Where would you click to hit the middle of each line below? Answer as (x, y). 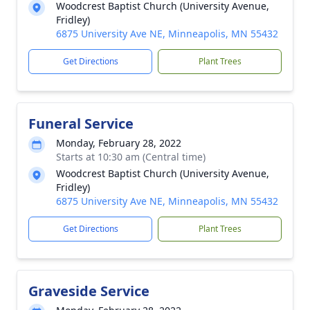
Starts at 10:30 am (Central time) (131, 157)
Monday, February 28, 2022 (119, 143)
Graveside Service (89, 291)
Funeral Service (81, 124)
